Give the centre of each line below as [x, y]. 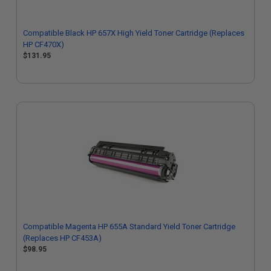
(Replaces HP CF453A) [62, 238]
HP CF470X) [44, 44]
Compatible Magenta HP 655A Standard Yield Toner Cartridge [129, 227]
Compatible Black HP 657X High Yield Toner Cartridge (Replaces [134, 33]
